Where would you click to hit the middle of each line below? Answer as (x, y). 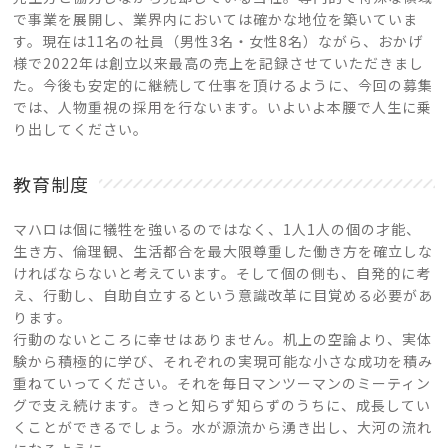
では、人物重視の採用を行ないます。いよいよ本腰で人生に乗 (223, 107)
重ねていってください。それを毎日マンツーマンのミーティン (222, 383)
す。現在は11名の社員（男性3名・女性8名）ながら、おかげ (218, 41)
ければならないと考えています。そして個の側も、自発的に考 (222, 273)
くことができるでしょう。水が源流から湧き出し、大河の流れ (223, 427)
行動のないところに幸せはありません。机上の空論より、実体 (223, 339)
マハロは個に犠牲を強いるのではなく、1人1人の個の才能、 (217, 229)
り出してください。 (81, 129)
